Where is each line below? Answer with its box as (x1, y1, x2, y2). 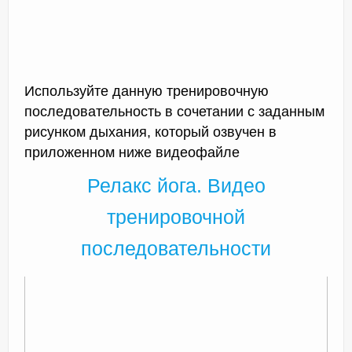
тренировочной (107, 206, 245, 228)
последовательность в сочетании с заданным (24, 103, 324, 119)
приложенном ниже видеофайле (24, 144, 240, 160)
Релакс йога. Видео (86, 174, 266, 196)
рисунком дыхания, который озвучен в (24, 123, 277, 140)
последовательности (81, 237, 271, 259)
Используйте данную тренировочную (24, 82, 269, 99)
